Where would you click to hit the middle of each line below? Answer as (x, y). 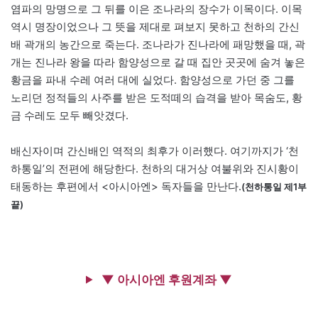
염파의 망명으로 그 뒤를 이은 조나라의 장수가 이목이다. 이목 (157, 9)
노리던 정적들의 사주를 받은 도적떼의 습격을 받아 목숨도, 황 (157, 97)
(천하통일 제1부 (274, 186)
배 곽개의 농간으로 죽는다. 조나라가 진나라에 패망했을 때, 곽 (158, 44)
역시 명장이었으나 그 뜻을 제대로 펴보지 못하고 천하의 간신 (155, 26)
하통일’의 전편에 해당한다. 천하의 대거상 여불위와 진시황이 (155, 168)
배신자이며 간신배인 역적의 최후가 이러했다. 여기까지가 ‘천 (155, 150)
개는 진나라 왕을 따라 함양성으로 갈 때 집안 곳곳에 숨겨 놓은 (158, 62)
